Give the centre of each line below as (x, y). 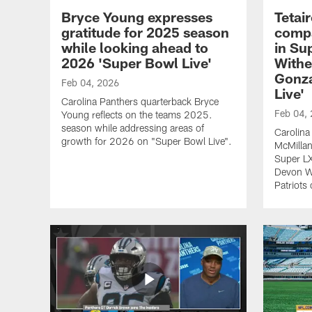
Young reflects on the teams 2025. (137, 115)
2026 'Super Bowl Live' (136, 63)
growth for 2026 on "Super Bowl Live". (147, 141)
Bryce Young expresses (137, 17)
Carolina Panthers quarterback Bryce (140, 102)
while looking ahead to (135, 48)
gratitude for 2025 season (145, 32)
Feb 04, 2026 (90, 83)
